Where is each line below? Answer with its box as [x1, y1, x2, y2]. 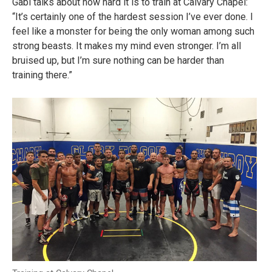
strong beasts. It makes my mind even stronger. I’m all [12, 40, 241, 52]
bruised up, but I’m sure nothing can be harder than [12, 55, 224, 67]
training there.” [12, 69, 72, 81]
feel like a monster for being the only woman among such [12, 25, 254, 38]
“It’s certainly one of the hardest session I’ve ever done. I [12, 11, 253, 23]
